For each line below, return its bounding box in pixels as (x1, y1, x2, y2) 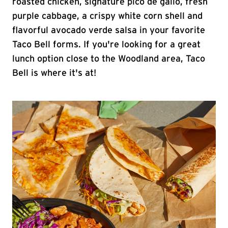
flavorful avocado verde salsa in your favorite (12, 26, 205, 35)
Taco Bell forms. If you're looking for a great (12, 40, 201, 49)
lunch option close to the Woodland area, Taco (12, 54, 205, 64)
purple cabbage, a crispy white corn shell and (12, 12, 203, 21)
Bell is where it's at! (12, 69, 96, 78)
